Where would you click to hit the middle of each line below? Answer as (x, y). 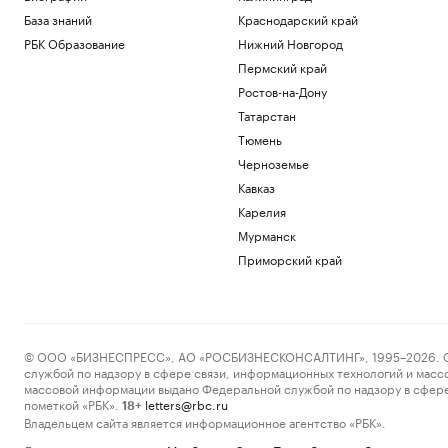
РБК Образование (74, 43)
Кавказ (256, 187)
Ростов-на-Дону (282, 91)
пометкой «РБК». (71, 404)
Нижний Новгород (290, 43)
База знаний (58, 19)
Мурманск (266, 235)
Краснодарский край (297, 19)
